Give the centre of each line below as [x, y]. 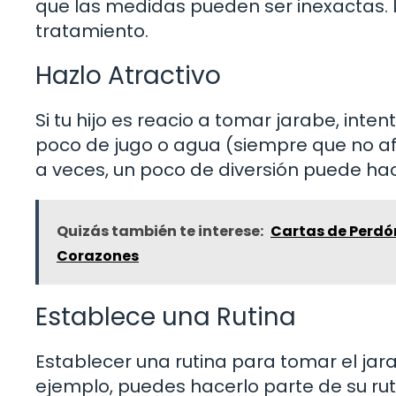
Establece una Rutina [166, 316]
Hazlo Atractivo [128, 75]
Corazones [98, 255]
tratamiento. [92, 30]
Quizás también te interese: [160, 231]
